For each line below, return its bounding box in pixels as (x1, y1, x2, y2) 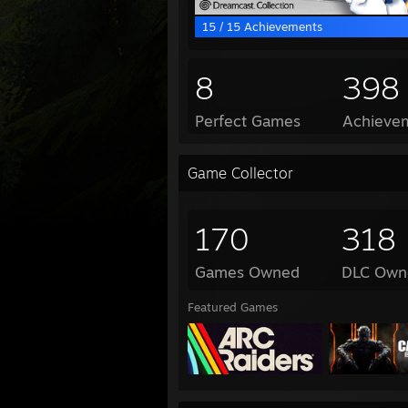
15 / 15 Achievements (202, 19, 322, 34)
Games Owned (195, 262, 300, 281)
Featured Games (188, 300, 278, 314)
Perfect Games (195, 111, 301, 130)
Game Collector (188, 164, 293, 182)
